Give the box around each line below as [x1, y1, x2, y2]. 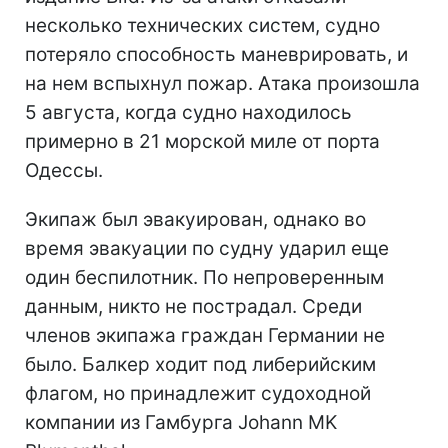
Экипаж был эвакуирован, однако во [25, 208, 366, 232]
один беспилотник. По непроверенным [25, 266, 384, 290]
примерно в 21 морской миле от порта [25, 130, 380, 154]
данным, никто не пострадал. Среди [25, 295, 362, 319]
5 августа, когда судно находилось [25, 101, 352, 125]
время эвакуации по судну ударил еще [25, 237, 389, 261]
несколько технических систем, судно [25, 14, 380, 38]
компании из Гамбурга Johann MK [25, 411, 337, 435]
